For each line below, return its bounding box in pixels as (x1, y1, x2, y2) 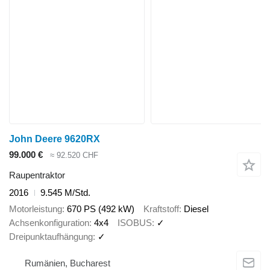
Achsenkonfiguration (9, 217, 89, 228)
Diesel (184, 203, 209, 214)
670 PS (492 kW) (67, 203, 134, 214)
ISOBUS (118, 217, 152, 228)
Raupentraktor (9, 170, 65, 181)
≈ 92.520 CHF (50, 150, 98, 160)
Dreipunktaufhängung (9, 231, 93, 242)
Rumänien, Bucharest (25, 258, 110, 269)
